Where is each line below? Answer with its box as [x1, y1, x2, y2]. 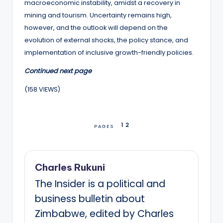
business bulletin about [35, 192, 145, 206]
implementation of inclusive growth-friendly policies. [24, 48, 194, 57]
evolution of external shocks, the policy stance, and [24, 35, 188, 44]
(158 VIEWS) [24, 85, 60, 94]
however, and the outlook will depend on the [24, 23, 168, 32]
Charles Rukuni [35, 161, 105, 173]
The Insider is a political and [35, 177, 165, 191]
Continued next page [24, 66, 92, 75]
